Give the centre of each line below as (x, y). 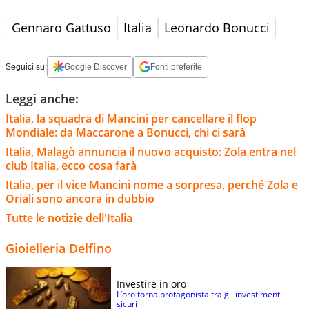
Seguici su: (26, 67)
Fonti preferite (176, 67)
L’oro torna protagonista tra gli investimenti (199, 294)
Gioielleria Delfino (59, 248)
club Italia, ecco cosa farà (71, 165)
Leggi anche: (42, 98)
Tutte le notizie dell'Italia (69, 218)
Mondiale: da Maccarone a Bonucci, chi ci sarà (126, 132)
